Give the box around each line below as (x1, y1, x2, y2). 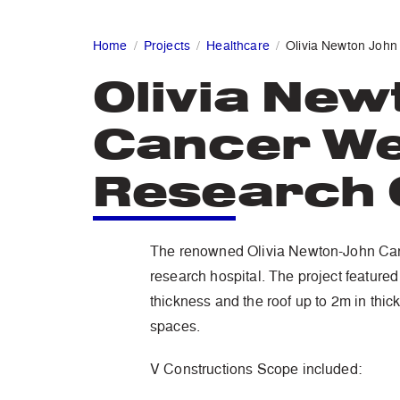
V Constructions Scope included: (150, 359, 362, 379)
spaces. (150, 316, 201, 337)
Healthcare (206, 37, 270, 54)
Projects (143, 37, 191, 54)
